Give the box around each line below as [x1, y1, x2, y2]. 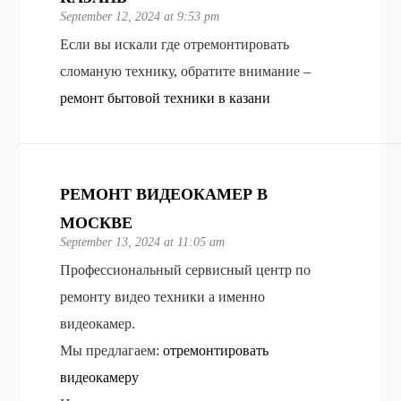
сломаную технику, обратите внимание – [60, 63, 311, 79]
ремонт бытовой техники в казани [60, 90, 271, 106]
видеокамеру [60, 369, 140, 385]
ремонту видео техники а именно [60, 288, 266, 304]
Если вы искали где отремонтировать [60, 36, 290, 52]
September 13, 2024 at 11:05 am [60, 235, 226, 249]
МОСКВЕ [60, 213, 133, 232]
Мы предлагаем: [60, 342, 164, 358]
